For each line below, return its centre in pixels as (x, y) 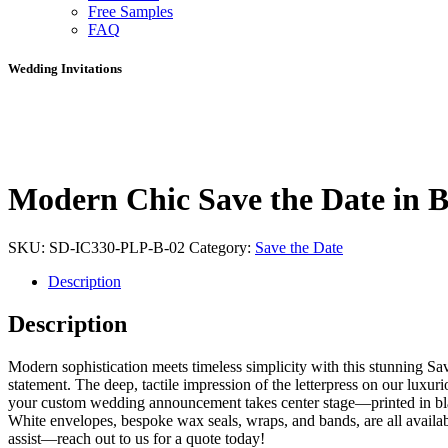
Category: (222, 247)
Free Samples (130, 11)
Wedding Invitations (65, 69)
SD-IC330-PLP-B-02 (117, 247)
